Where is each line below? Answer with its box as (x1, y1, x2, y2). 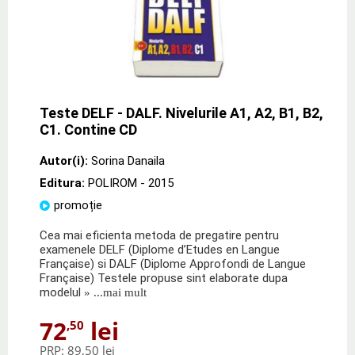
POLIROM (88, 175, 137, 190)
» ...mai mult (81, 285, 147, 299)
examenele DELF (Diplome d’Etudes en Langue (40, 242, 280, 257)
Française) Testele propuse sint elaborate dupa (40, 270, 288, 285)
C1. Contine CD (40, 120, 137, 138)
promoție (54, 197, 102, 212)
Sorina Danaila (91, 153, 165, 168)
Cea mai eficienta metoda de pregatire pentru (40, 227, 279, 242)
